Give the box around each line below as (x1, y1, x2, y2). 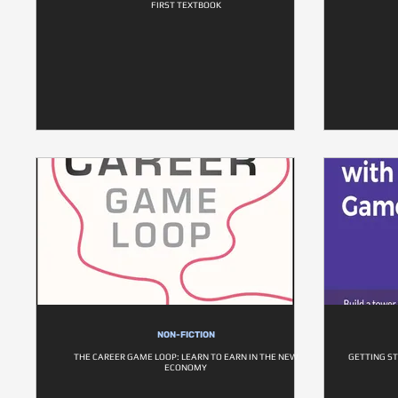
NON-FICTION (157, 330, 215, 340)
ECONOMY (164, 362, 208, 372)
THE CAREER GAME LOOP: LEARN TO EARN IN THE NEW (74, 352, 298, 362)
